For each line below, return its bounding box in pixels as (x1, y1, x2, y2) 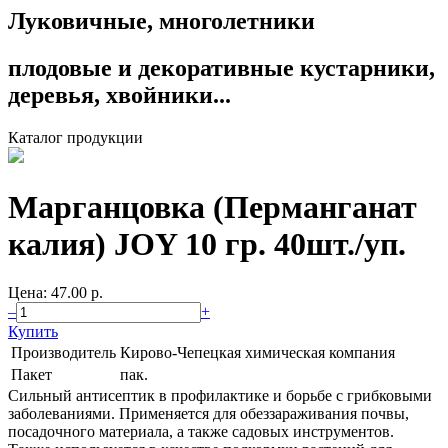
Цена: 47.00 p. (8, 283, 103, 301)
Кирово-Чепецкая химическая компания (120, 343, 395, 361)
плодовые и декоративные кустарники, (8, 55, 435, 82)
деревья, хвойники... (8, 82, 231, 109)
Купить (8, 322, 58, 340)
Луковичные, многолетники (8, 8, 315, 35)
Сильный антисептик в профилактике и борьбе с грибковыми (8, 386, 432, 404)
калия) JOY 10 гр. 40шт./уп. (8, 225, 406, 262)
